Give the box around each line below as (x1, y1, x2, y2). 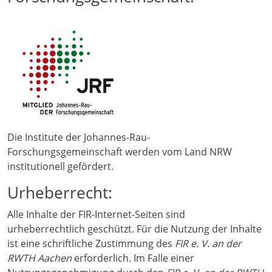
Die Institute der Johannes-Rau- (7, 131, 150, 144)
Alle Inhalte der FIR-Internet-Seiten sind (7, 208, 185, 222)
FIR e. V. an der (175, 237, 242, 251)
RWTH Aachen (7, 251, 72, 265)
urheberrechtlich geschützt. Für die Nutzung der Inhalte (7, 222, 262, 236)
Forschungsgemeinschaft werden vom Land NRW (7, 145, 232, 159)
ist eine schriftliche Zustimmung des (7, 237, 175, 251)
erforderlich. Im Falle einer (72, 251, 194, 265)
